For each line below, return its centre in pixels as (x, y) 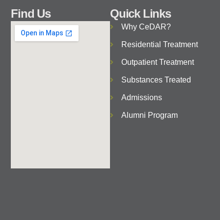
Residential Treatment (159, 44)
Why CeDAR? (146, 27)
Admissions (141, 97)
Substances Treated (156, 80)
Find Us (31, 13)
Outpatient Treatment (157, 62)
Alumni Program (149, 115)
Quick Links (140, 13)
